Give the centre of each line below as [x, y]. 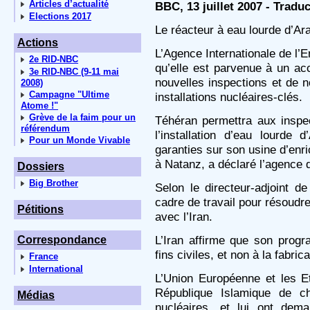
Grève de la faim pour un [82, 117]
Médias [36, 295]
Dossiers [41, 166]
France [44, 256]
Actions [38, 43]
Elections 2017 [60, 16]
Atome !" [39, 106]
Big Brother [54, 183]
